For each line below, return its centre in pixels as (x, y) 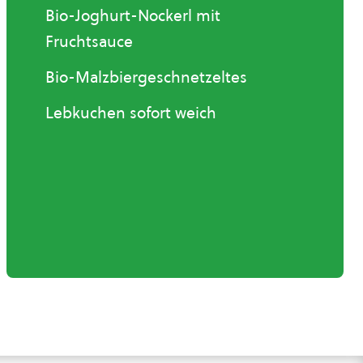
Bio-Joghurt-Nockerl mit (133, 16)
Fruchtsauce (89, 42)
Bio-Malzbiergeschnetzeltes (146, 77)
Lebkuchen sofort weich (131, 113)
